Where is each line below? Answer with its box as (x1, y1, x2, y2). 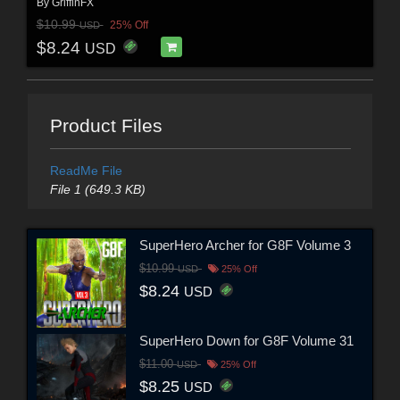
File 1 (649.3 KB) (49, 182, 146, 197)
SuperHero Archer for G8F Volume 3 (139, 237, 351, 253)
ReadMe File (49, 163, 122, 179)
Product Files (49, 115, 162, 137)
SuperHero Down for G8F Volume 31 (139, 332, 354, 348)
